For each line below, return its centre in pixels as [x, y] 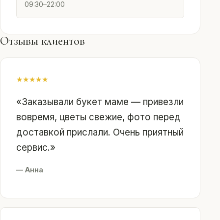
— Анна [30, 170]
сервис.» [36, 148]
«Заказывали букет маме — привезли [100, 102]
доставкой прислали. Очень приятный [100, 132]
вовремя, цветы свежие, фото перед [98, 117]
